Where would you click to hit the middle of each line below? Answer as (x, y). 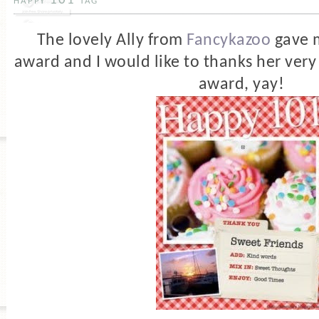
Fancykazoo (229, 40)
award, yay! (241, 84)
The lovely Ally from (112, 40)
